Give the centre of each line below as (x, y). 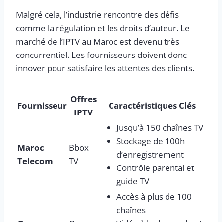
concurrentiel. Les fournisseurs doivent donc (101, 55)
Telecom (35, 161)
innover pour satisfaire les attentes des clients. (105, 68)
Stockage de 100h (151, 141)
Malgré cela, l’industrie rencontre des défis (97, 14)
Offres (83, 99)
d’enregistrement (150, 154)
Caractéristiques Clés (152, 105)
